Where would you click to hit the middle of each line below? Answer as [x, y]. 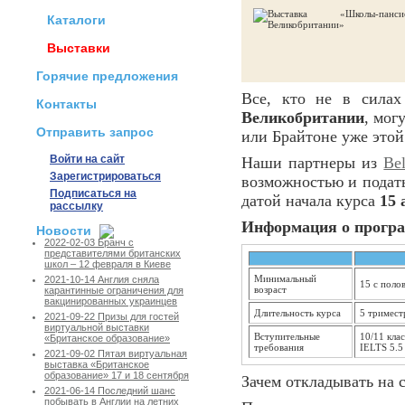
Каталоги [76, 20]
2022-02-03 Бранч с [89, 243]
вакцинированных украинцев [111, 301]
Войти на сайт [87, 159]
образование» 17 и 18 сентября [117, 376]
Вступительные [287, 336]
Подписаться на [93, 193]
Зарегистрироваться [105, 176]
